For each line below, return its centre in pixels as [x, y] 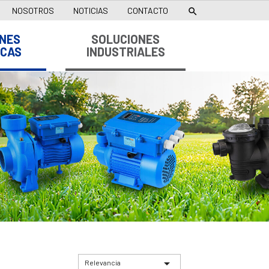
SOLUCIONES [125, 39]
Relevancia [103, 262]
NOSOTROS [33, 11]
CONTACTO [148, 11]
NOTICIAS [91, 11]
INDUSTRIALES [125, 51]
